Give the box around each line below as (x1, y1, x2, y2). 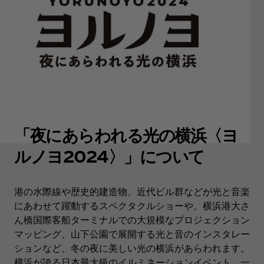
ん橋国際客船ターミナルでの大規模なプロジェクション (14, 214, 250, 226)
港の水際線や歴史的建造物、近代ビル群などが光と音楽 (14, 186, 250, 197)
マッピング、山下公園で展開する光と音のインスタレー (14, 228, 250, 240)
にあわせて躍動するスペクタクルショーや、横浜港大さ (14, 200, 250, 212)
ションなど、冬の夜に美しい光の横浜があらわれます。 (14, 242, 250, 254)
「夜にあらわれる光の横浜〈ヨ (14, 124, 237, 145)
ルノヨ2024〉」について (14, 146, 204, 166)
